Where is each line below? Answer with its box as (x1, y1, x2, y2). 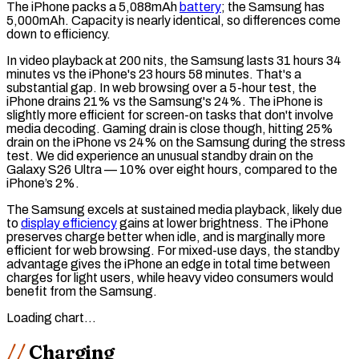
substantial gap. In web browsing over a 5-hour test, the (6, 81, 317, 95)
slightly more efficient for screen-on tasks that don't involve (6, 108, 333, 123)
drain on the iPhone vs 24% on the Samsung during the (6, 135, 310, 150)
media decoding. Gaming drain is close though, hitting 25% (6, 122, 333, 136)
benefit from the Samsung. (6, 284, 157, 299)
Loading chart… (6, 311, 96, 325)
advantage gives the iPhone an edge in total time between (6, 257, 330, 272)
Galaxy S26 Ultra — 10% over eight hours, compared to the (6, 163, 337, 177)
